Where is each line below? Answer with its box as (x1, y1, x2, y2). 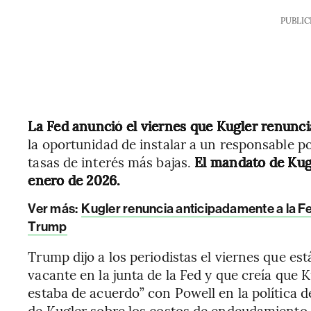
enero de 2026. (28, 171, 121, 189)
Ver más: (28, 201, 81, 217)
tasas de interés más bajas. (28, 153, 195, 171)
